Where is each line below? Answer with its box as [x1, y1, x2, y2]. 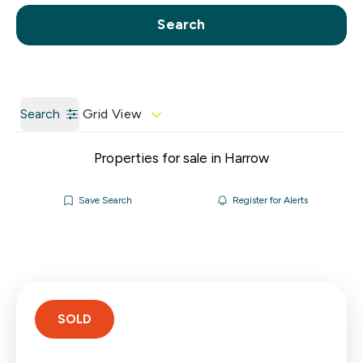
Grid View [83, 106, 143, 122]
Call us [16, 8, 54, 23]
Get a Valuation [252, 8, 347, 23]
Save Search [78, 194, 132, 206]
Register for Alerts [233, 194, 308, 206]
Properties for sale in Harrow [94, 150, 269, 166]
